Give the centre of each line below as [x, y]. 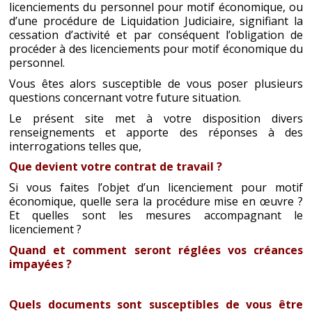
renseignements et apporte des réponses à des [156, 132]
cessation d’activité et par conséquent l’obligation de [156, 35]
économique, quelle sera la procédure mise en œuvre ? [156, 202]
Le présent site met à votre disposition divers [156, 118]
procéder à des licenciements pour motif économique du [156, 49]
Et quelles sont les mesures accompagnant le [156, 216]
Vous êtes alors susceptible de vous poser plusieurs [156, 83]
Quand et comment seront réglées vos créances [156, 250]
